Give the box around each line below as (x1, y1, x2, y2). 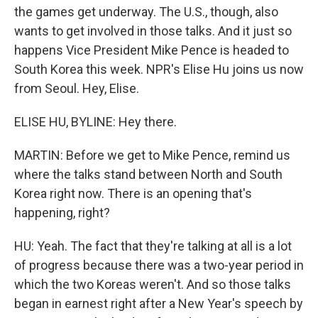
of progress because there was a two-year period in (14, 257, 304, 273)
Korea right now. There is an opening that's (14, 185, 252, 201)
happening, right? (14, 204, 110, 220)
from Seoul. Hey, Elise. (14, 80, 139, 96)
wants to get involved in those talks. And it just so (14, 23, 292, 38)
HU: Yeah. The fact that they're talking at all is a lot (14, 238, 292, 253)
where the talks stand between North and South (14, 166, 283, 182)
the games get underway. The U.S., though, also (14, 4, 278, 19)
